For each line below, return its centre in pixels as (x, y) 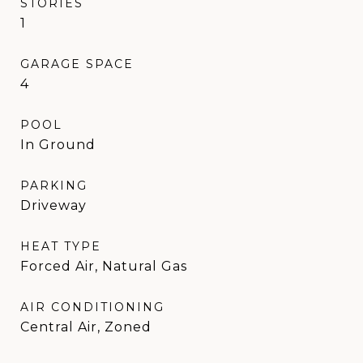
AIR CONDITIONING (92, 307)
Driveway (53, 205)
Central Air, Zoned (86, 327)
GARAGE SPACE (77, 64)
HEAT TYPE (61, 246)
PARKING (54, 185)
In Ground (58, 144)
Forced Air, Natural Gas (104, 266)
